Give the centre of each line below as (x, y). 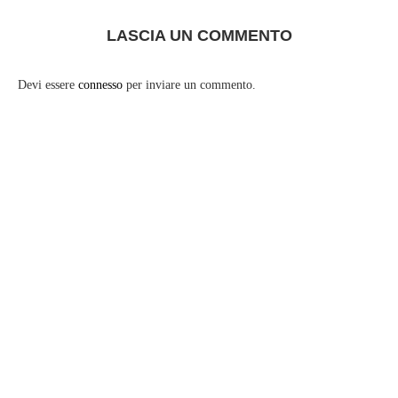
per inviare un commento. (189, 85)
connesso (100, 85)
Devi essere (48, 85)
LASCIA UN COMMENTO (199, 36)
